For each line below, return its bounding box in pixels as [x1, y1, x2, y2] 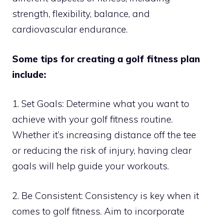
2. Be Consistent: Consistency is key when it [12, 189, 199, 201]
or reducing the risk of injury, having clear [12, 145, 192, 157]
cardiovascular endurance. [12, 23, 127, 36]
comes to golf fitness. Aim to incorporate [12, 205, 184, 217]
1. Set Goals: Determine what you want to [12, 98, 189, 110]
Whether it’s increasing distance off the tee [12, 129, 196, 141]
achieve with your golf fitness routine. [12, 113, 173, 126]
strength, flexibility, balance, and [12, 8, 150, 20]
